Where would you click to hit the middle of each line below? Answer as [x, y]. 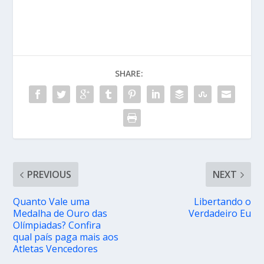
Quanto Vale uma [52, 202]
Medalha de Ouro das [60, 214]
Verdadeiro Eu [220, 214]
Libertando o [222, 202]
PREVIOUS [49, 175]
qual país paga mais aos [66, 237]
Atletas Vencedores [56, 249]
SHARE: [129, 74]
